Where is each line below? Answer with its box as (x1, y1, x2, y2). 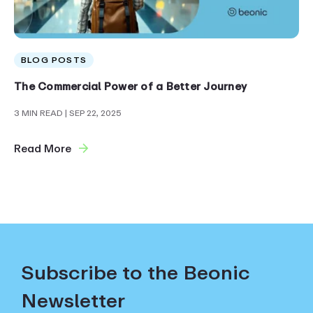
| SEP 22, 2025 (65, 106, 122, 120)
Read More (14, 140, 71, 157)
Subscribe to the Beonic (21, 256, 250, 289)
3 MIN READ (14, 106, 65, 120)
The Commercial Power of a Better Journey (14, 78, 247, 95)
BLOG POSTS (21, 53, 87, 67)
